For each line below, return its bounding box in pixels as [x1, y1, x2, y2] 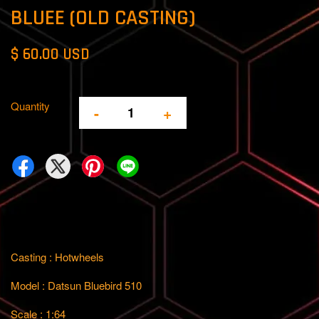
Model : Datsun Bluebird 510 [11, 278, 145, 293]
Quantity [11, 98, 50, 113]
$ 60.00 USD [11, 44, 90, 65]
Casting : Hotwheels [11, 249, 104, 264]
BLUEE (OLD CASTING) [11, 4, 196, 31]
